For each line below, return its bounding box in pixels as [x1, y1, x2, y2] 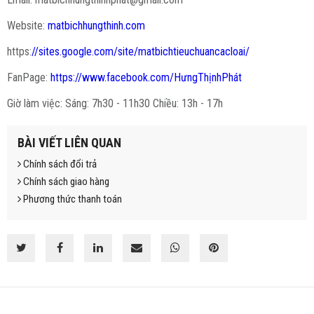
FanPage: [7, 71, 50, 85]
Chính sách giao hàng [21, 175, 109, 189]
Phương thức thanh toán [21, 193, 122, 206]
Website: [7, 19, 48, 33]
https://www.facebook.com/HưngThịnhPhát [50, 71, 242, 85]
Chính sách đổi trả [21, 158, 97, 171]
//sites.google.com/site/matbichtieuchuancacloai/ [32, 45, 250, 59]
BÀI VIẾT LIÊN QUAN [18, 135, 121, 151]
